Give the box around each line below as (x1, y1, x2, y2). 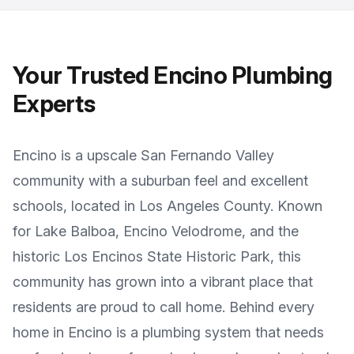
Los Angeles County (139, 198, 270, 214)
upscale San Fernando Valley (87, 147, 274, 164)
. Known (270, 198, 322, 214)
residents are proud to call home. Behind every (13, 299, 314, 315)
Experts (13, 89, 95, 118)
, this (270, 248, 301, 265)
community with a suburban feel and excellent (13, 172, 308, 189)
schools (13, 198, 63, 214)
